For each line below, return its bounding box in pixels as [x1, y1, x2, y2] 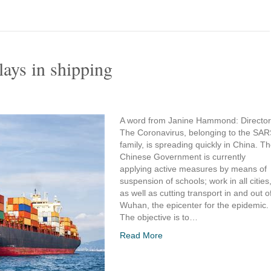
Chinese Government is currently [120, 152, 246, 162]
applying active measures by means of [120, 164, 267, 174]
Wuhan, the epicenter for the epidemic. [120, 200, 269, 210]
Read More [120, 230, 163, 240]
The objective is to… [120, 212, 198, 222]
